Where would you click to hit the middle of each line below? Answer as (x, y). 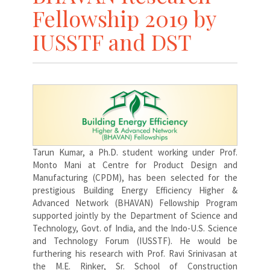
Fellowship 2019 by (124, 18)
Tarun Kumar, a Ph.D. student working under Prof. (135, 152)
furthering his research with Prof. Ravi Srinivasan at (135, 254)
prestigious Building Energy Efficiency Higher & (135, 190)
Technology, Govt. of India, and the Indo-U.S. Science (135, 228)
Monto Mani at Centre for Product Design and (135, 165)
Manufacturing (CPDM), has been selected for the (135, 178)
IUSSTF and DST (112, 41)
